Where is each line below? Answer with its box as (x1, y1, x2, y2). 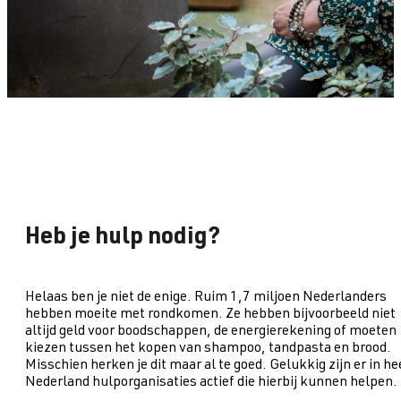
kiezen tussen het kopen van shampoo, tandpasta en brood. (25, 341, 391, 356)
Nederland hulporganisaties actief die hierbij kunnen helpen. (25, 375, 397, 390)
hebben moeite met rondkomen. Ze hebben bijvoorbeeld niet (25, 307, 396, 322)
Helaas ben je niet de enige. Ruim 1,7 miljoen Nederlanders (25, 290, 387, 305)
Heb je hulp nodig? (25, 226, 220, 251)
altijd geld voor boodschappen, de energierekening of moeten (25, 324, 397, 339)
